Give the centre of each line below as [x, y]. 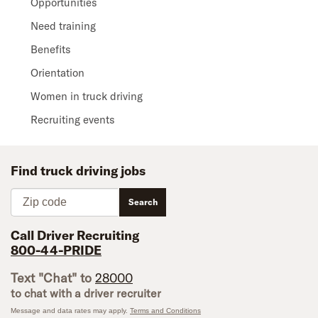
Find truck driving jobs [78, 171]
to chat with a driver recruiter [86, 293]
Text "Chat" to [53, 278]
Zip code [26, 195]
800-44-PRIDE [56, 250]
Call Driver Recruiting [75, 235]
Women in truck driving [87, 96]
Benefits [51, 49]
